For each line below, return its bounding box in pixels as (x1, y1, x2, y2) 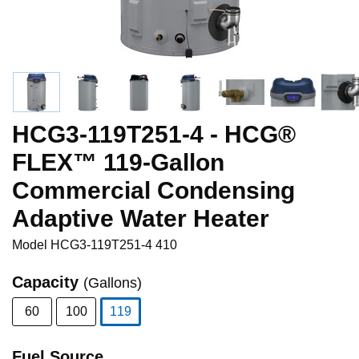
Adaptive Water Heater (12, 205, 269, 232)
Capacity (12, 273, 83, 291)
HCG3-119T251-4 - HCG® (12, 121, 296, 147)
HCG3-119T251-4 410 (50, 238, 177, 252)
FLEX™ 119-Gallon (12, 149, 224, 175)
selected (119, 328, 168, 341)
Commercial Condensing (12, 177, 295, 204)
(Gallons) (83, 275, 142, 291)
